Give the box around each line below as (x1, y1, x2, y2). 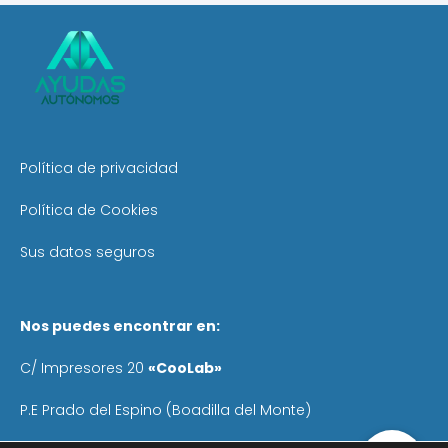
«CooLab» (148, 358, 222, 379)
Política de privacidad (20, 158, 178, 179)
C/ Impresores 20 (20, 358, 148, 379)
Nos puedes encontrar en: (20, 316, 220, 337)
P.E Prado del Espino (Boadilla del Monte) (20, 400, 311, 421)
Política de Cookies (20, 200, 158, 221)
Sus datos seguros (20, 242, 155, 263)
